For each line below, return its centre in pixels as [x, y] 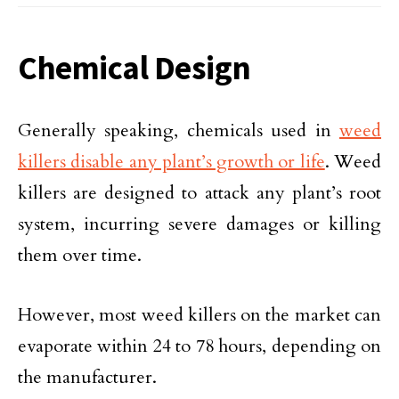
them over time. [80, 255]
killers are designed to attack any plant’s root [199, 193]
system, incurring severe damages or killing [199, 224]
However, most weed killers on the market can [199, 315]
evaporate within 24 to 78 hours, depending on [199, 346]
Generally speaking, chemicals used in [179, 130]
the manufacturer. [87, 377]
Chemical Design [134, 68]
